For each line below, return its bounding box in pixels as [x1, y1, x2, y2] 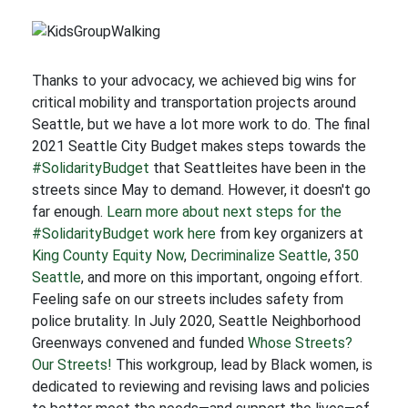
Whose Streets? [248, 334, 352, 352]
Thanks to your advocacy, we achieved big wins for [32, 72, 356, 89]
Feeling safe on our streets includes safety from [32, 291, 343, 308]
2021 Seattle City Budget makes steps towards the [32, 138, 366, 155]
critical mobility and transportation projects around [32, 94, 356, 111]
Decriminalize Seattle [190, 247, 328, 264]
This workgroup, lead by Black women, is [112, 356, 372, 373]
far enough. [32, 203, 107, 220]
